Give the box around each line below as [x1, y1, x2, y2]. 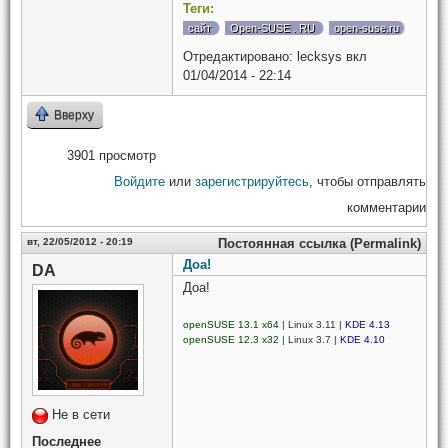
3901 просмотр [67, 148, 156, 163]
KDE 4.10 [340, 333, 385, 345]
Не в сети [52, 407, 110, 422]
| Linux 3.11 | [279, 318, 345, 330]
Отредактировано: [183, 49, 293, 64]
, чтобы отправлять [309, 174, 426, 189]
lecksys [297, 49, 342, 64]
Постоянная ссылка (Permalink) [218, 236, 421, 251]
